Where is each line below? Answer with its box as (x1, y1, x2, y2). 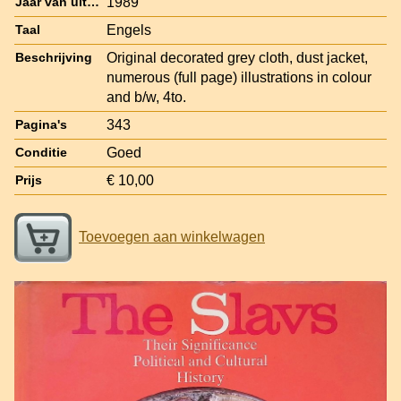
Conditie (15, 145, 67, 159)
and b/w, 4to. (107, 89, 186, 105)
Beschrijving (15, 50, 92, 64)
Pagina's (15, 117, 67, 132)
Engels (107, 21, 151, 38)
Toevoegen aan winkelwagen (79, 228, 265, 244)
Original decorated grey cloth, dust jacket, (107, 49, 368, 65)
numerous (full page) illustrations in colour (107, 69, 371, 85)
